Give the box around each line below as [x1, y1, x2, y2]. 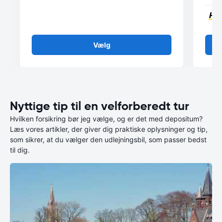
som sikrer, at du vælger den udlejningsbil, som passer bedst [10, 135, 207, 144]
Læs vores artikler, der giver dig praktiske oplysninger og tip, [10, 125, 208, 133]
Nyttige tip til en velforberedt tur [10, 99, 189, 113]
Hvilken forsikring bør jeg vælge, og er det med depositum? [10, 114, 203, 123]
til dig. [10, 146, 30, 154]
